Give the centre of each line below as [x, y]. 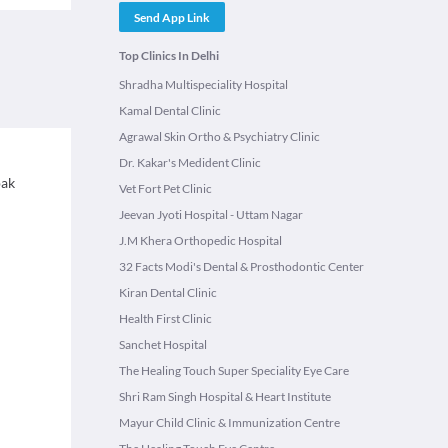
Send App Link [172, 17]
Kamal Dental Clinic [170, 110]
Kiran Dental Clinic [168, 292]
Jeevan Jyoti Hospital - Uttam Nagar [211, 214]
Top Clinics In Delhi [169, 55]
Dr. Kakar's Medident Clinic [190, 162]
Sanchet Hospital [163, 344]
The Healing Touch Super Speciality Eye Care [234, 370]
